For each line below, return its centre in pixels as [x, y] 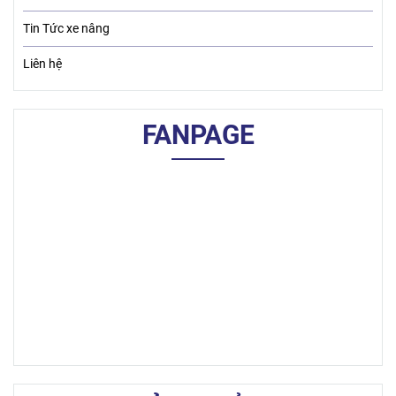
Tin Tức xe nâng [66, 28]
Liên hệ [42, 64]
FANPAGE [198, 134]
